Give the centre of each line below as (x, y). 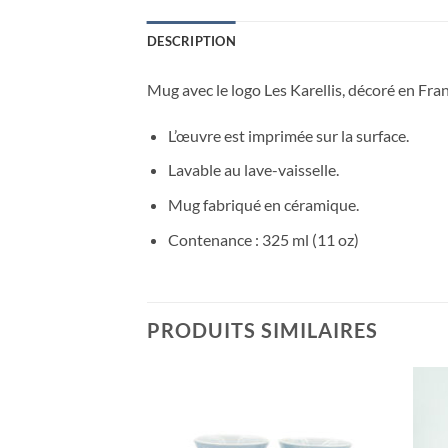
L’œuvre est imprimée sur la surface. (288, 135)
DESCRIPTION (191, 41)
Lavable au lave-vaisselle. (253, 170)
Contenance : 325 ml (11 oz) (263, 239)
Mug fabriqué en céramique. (263, 204)
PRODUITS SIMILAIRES (262, 330)
